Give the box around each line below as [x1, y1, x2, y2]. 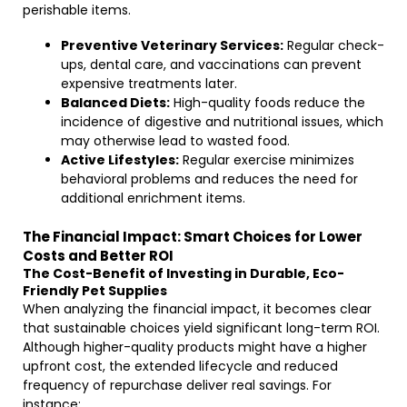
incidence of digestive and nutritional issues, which [61, 113, 383, 131]
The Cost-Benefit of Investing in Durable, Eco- [23, 264, 344, 283]
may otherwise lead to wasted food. [61, 132, 290, 150]
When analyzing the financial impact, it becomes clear [23, 300, 372, 318]
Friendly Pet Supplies [23, 282, 167, 300]
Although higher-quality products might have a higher [23, 338, 367, 356]
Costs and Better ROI [23, 246, 174, 265]
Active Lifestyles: [61, 151, 179, 169]
